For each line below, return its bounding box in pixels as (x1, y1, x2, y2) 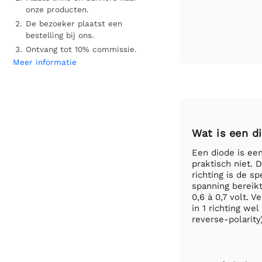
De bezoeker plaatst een (26, 19, 122, 28)
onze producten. (26, 5, 89, 14)
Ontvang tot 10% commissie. (26, 44, 137, 54)
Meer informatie (13, 57, 77, 67)
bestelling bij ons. (26, 30, 94, 40)
